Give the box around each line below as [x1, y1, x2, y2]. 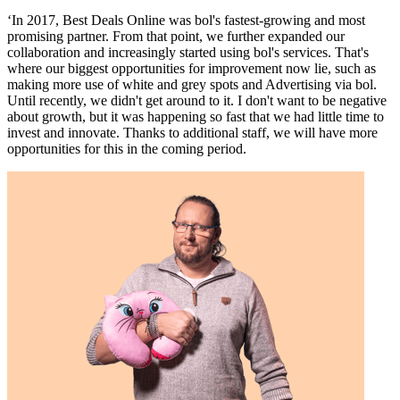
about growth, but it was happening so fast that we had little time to [7, 108, 384, 124]
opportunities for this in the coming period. [7, 140, 246, 156]
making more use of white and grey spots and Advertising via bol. [7, 76, 377, 92]
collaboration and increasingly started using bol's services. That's [7, 44, 369, 60]
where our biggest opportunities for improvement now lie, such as [7, 60, 376, 76]
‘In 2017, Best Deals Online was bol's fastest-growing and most [7, 12, 365, 28]
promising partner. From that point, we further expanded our [7, 28, 345, 44]
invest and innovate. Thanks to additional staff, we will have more [7, 124, 378, 140]
